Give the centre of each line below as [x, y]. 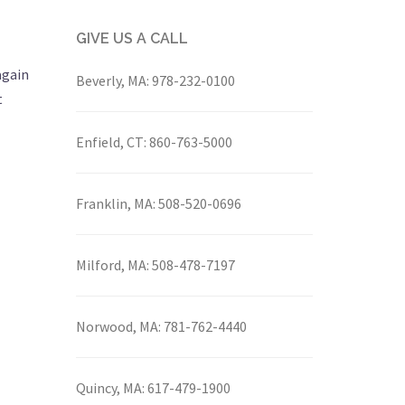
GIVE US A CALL [132, 38]
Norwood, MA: [118, 326]
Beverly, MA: [112, 80]
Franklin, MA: [115, 203]
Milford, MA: [112, 265]
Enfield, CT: [111, 142]
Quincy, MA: [110, 388]
